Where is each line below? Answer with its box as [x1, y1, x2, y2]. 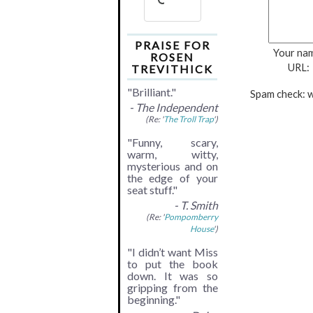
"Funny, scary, [127, 135, 218, 149]
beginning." [127, 293, 180, 307]
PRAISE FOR [134, 38, 210, 52]
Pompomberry [164, 212, 218, 223]
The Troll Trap [163, 113, 213, 124]
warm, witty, [127, 147, 218, 161]
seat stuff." [127, 182, 177, 196]
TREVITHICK [131, 61, 213, 75]
